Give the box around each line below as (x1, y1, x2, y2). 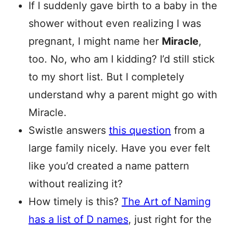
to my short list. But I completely (28, 71, 184, 83)
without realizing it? (28, 178, 123, 190)
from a (171, 124, 205, 136)
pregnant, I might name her (28, 35, 162, 47)
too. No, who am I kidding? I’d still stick (28, 53, 215, 65)
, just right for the (128, 213, 212, 225)
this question (109, 124, 171, 136)
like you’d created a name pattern (28, 160, 189, 172)
